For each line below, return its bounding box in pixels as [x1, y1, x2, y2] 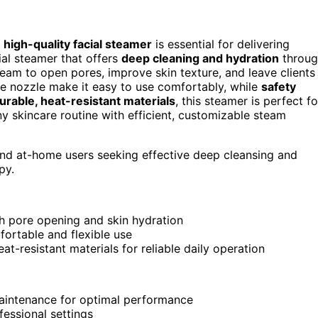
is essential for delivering [152, 37, 290, 52]
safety [261, 79, 296, 94]
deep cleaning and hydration [121, 51, 279, 66]
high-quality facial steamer [4, 37, 152, 52]
